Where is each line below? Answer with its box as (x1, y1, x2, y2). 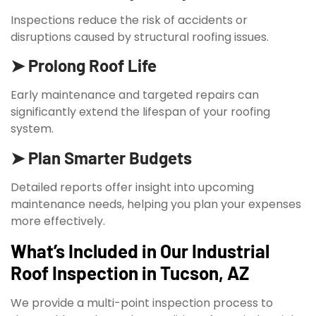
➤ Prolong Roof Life (11, 55, 157, 76)
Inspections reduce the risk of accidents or (11, 12, 248, 29)
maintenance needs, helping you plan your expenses (11, 195, 301, 212)
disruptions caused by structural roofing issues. (11, 29, 269, 46)
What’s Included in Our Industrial (11, 240, 269, 262)
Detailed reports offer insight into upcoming (11, 178, 254, 195)
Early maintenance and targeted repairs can (11, 87, 259, 104)
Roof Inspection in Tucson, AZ (11, 262, 249, 284)
